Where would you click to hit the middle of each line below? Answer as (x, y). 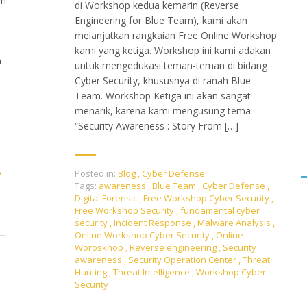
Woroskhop (100, 247)
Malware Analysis (235, 222)
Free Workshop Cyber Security (207, 198)
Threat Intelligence (152, 272)
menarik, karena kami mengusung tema (163, 110)
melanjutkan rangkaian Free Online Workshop (176, 35)
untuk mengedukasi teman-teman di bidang (171, 65)
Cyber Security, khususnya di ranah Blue (163, 80)
